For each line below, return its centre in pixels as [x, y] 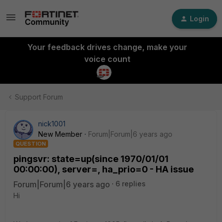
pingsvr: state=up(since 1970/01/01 [91, 159]
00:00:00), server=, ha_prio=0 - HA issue [104, 169]
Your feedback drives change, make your [107, 47]
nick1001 [52, 124]
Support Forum [39, 97]
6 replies [131, 184]
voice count [107, 59]
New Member [60, 134]
